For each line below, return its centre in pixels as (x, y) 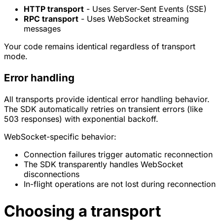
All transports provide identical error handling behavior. (107, 99)
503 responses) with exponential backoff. (81, 119)
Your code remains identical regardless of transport (100, 47)
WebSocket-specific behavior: (60, 136)
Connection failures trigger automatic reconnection (118, 154)
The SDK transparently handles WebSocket (103, 164)
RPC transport (51, 19)
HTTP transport (54, 9)
